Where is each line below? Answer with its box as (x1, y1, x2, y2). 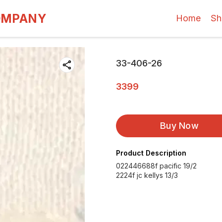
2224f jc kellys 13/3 (116, 171, 178, 179)
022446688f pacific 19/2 (116, 162, 197, 170)
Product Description (116, 149, 186, 157)
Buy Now (160, 120, 199, 131)
